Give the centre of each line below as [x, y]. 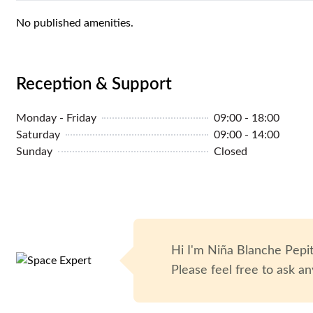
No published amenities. [75, 23]
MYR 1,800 [145, 12]
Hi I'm [190, 250]
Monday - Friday [56, 118]
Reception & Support [94, 84]
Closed [231, 151]
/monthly [190, 12]
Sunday [34, 151]
